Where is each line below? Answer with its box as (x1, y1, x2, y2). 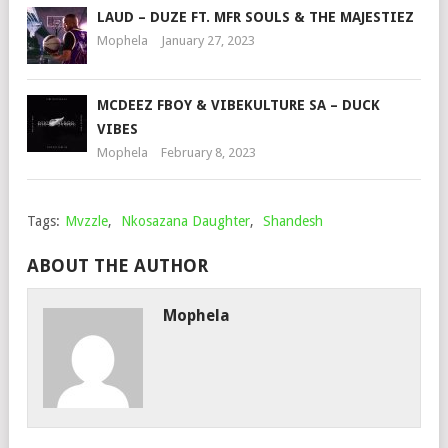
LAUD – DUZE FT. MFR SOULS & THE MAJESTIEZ (97, 8, 414, 25)
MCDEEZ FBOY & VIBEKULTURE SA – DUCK (97, 96, 380, 113)
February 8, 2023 (161, 144, 256, 160)
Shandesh (263, 212, 323, 229)
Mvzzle (65, 212, 108, 229)
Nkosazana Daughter (121, 212, 250, 229)
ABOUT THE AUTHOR (27, 254, 208, 276)
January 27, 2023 (161, 32, 255, 48)
